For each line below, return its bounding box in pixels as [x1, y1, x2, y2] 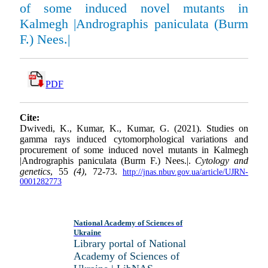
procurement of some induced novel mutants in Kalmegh [20, 145, 248, 156]
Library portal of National [74, 237, 187, 249]
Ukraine [74, 228, 102, 237]
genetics [20, 166, 50, 177]
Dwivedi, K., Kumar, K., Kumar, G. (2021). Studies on [20, 123, 248, 134]
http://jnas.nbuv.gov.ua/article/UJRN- [123, 167, 248, 177]
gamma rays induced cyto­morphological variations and [20, 134, 248, 145]
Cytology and [195, 156, 249, 166]
